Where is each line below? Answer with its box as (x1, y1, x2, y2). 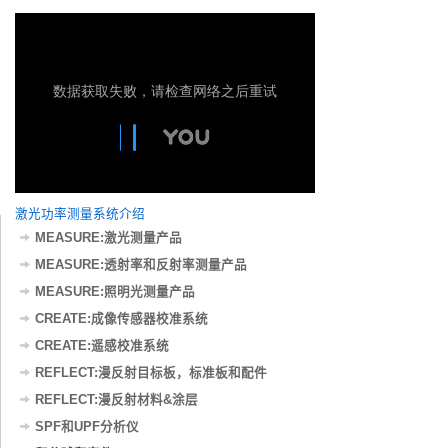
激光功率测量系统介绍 (15, 206, 145, 221)
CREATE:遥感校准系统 (34, 339, 169, 354)
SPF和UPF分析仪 (34, 420, 139, 435)
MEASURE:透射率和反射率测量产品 (34, 258, 247, 273)
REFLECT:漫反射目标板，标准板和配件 (34, 366, 267, 381)
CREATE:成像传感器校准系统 (34, 312, 208, 327)
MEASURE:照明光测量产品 (34, 285, 195, 300)
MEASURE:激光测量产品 (34, 231, 182, 246)
